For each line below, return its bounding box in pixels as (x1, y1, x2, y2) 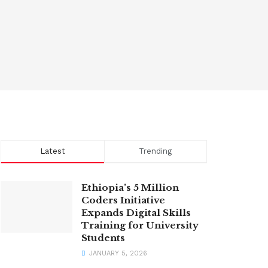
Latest (39, 147, 65, 156)
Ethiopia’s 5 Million (81, 182, 179, 193)
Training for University (81, 220, 199, 231)
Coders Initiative (81, 194, 165, 206)
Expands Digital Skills (81, 207, 191, 218)
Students (81, 232, 125, 243)
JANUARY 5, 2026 (87, 249, 147, 257)
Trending (139, 147, 172, 156)
